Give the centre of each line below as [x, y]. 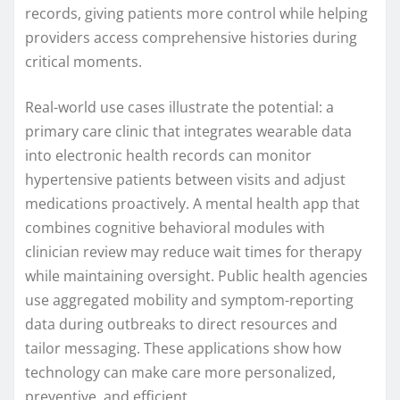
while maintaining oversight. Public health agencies [196, 275]
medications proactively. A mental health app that [192, 203]
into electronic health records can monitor [168, 155]
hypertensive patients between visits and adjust [185, 179]
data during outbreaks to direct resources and [181, 324]
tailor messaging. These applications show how [183, 348]
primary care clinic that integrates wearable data [188, 131]
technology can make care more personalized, [180, 372]
